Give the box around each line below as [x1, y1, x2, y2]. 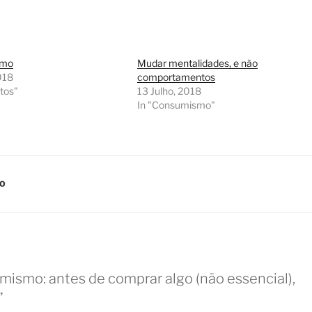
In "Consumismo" [136, 99, 215, 111]
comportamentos [136, 71, 215, 84]
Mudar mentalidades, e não [136, 57, 258, 70]
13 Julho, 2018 [136, 85, 201, 97]
